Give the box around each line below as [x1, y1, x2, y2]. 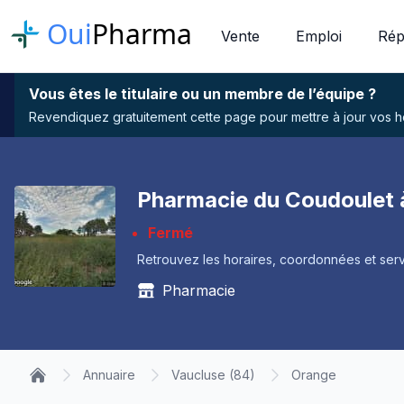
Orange [291, 367, 336, 382]
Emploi [296, 27, 342, 45]
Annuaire [83, 367, 135, 382]
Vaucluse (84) [171, 367, 255, 382]
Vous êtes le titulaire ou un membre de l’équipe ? [29, 85, 376, 103]
